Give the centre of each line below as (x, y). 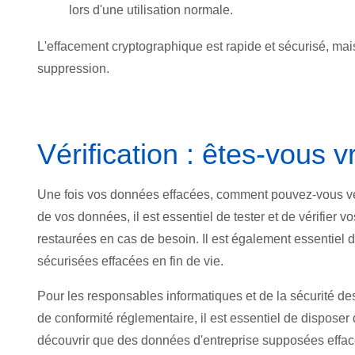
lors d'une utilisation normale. (151, 10)
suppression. (73, 68)
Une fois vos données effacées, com (139, 194)
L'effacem (64, 46)
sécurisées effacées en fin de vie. (130, 261)
